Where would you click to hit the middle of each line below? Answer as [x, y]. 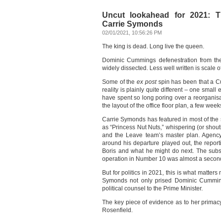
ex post [147, 82]
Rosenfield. [117, 210]
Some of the [120, 82]
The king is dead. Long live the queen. [153, 46]
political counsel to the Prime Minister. [152, 188]
